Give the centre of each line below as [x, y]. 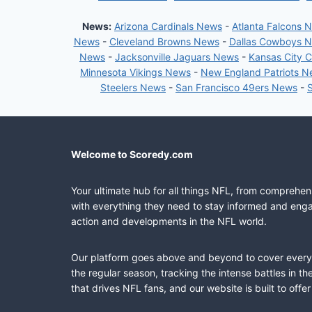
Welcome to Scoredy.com [132, 154]
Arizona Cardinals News [168, 26]
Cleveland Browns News [164, 41]
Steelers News [133, 87]
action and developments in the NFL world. [169, 221]
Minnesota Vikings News [135, 72]
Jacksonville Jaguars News [177, 57]
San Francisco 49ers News [236, 87]
